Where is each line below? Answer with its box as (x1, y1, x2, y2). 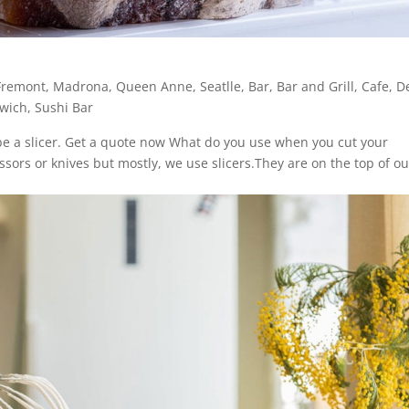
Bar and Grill (277, 77, 355, 95)
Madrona (53, 77, 110, 95)
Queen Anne (116, 77, 194, 95)
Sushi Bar (35, 98, 94, 116)
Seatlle (200, 77, 242, 95)
